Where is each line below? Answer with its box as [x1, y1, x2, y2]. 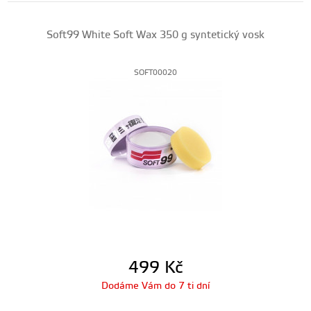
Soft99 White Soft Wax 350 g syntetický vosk [47, 28, 264, 42]
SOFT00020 [134, 68, 177, 78]
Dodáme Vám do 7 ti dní [101, 280, 210, 292]
